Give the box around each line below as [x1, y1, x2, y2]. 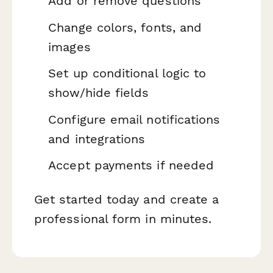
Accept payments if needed [48, 158, 214, 173]
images [48, 39, 91, 54]
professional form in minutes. [34, 211, 212, 226]
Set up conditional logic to [48, 66, 207, 81]
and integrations [48, 131, 146, 146]
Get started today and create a [34, 191, 219, 207]
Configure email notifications [48, 112, 221, 127]
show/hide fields [48, 85, 149, 101]
